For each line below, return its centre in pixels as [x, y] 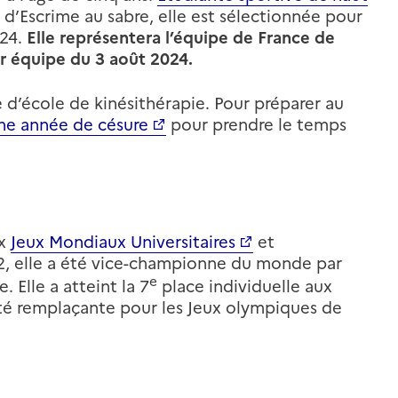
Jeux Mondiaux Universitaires [123, 242]
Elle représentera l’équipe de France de [181, 37]
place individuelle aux [245, 286]
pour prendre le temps [256, 124]
